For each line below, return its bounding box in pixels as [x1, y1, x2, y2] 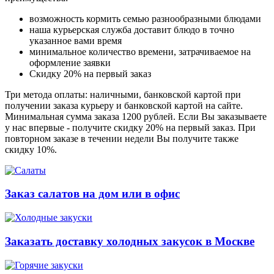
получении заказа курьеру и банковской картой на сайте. [5, 100, 243, 111]
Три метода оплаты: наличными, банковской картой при [5, 89, 241, 100]
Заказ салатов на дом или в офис [5, 187, 180, 201]
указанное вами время [29, 35, 122, 46]
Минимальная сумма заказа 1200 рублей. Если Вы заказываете [5, 111, 267, 122]
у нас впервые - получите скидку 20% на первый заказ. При [5, 122, 256, 133]
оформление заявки [29, 57, 111, 68]
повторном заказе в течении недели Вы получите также [5, 133, 239, 144]
